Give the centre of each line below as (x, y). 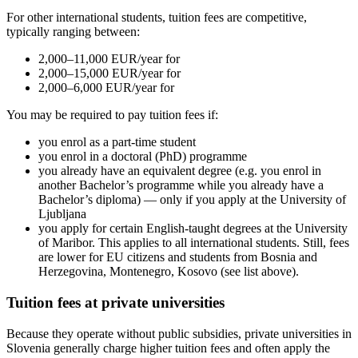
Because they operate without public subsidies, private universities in (179, 333)
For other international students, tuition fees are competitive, (157, 18)
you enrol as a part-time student (117, 142)
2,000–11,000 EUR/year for (112, 59)
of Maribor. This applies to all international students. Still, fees (194, 243)
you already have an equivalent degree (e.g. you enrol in (180, 171)
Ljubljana (62, 214)
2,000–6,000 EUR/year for (109, 88)
